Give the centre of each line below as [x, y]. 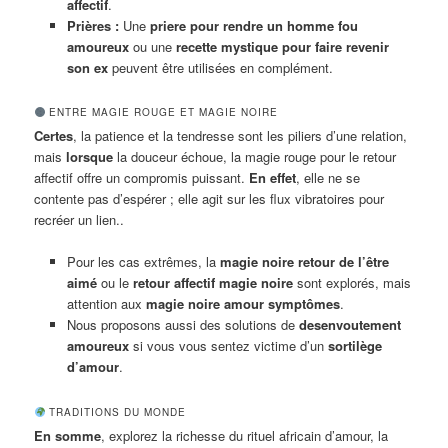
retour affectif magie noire [212, 283]
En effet [273, 178]
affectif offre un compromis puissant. [142, 178]
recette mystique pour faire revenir [282, 47]
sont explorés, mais [351, 283]
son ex [87, 68]
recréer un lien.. [79, 220]
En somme [68, 435]
